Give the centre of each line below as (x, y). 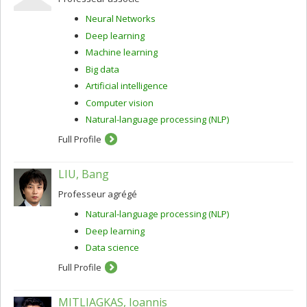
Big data (102, 69)
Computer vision (120, 102)
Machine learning (122, 52)
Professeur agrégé (98, 194)
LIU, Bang (84, 174)
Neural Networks (121, 19)
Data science (112, 247)
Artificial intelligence (127, 86)
